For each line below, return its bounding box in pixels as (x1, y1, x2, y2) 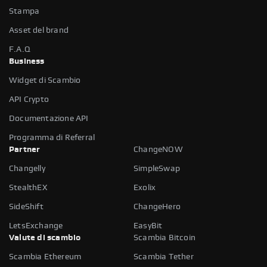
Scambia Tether (133, 252, 194, 261)
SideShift (9, 202, 44, 211)
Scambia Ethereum (9, 252, 82, 261)
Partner (9, 145, 41, 154)
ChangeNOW (133, 145, 183, 154)
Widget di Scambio (9, 76, 81, 85)
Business (9, 57, 45, 66)
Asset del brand (9, 26, 69, 35)
